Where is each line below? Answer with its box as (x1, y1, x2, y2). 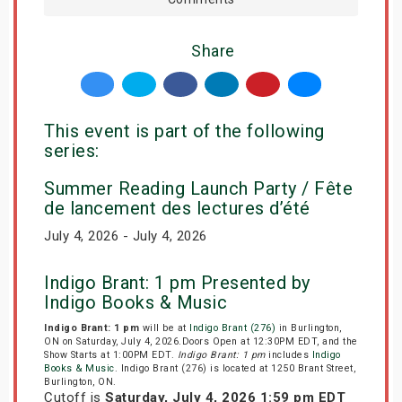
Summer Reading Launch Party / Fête (44, 177, 353, 199)
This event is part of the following (44, 119, 325, 142)
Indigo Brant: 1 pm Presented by (44, 271, 310, 293)
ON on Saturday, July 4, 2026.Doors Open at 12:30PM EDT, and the (44, 335, 358, 347)
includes (265, 348, 312, 361)
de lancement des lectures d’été (44, 197, 310, 219)
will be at (139, 321, 189, 334)
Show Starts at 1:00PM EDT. (44, 348, 178, 361)
